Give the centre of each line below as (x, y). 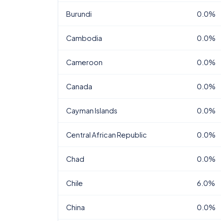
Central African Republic (107, 135)
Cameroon (84, 62)
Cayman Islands (92, 110)
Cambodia (84, 38)
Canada (79, 86)
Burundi (79, 14)
